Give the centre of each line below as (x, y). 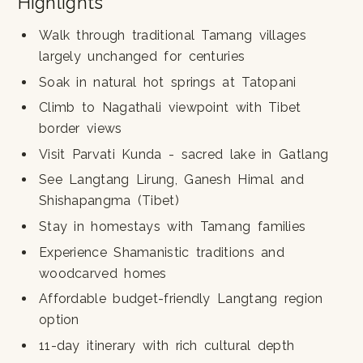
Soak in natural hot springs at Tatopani (167, 82)
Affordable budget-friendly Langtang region (181, 299)
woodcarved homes (102, 273)
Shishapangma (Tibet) (109, 201)
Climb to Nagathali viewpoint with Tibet (170, 108)
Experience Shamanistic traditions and (162, 252)
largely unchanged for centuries (142, 57)
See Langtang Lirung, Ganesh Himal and (171, 180)
